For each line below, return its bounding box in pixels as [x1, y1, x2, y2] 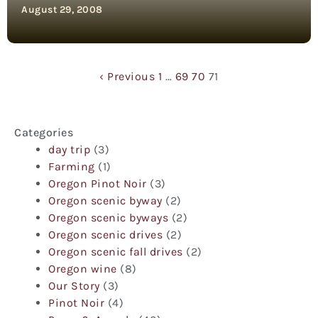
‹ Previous [99, 69, 155, 83]
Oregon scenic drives [48, 227, 163, 241]
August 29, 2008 [21, 3, 103, 16]
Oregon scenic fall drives [48, 244, 183, 258]
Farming [48, 159, 95, 173]
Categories [14, 125, 73, 139]
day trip [48, 142, 90, 156]
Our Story [48, 278, 100, 292]
